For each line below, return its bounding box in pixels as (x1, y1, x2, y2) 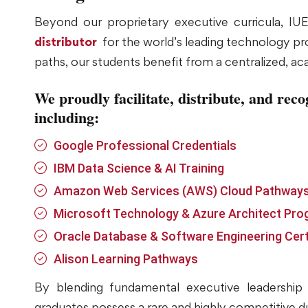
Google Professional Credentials (53, 137, 236, 153)
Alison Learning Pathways (53, 251, 198, 266)
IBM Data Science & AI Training (53, 160, 224, 175)
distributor (34, 34, 97, 49)
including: (34, 105, 99, 129)
